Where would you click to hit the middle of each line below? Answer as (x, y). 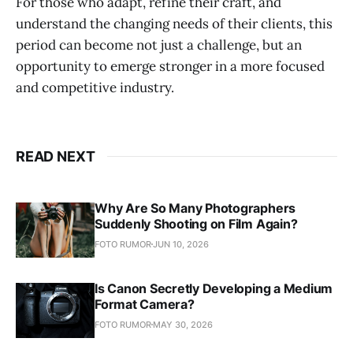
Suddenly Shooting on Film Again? (196, 223)
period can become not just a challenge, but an (159, 45)
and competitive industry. (95, 87)
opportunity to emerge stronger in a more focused (170, 66)
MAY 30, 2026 (183, 324)
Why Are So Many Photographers (195, 208)
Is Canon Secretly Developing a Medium (214, 288)
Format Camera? (145, 304)
